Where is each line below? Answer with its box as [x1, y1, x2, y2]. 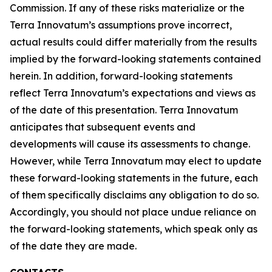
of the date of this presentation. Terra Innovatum [10, 104, 238, 116]
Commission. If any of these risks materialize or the [10, 2, 245, 14]
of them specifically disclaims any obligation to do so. [10, 189, 259, 201]
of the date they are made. [10, 240, 137, 252]
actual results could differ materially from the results [10, 36, 257, 48]
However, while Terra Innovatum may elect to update [10, 155, 262, 167]
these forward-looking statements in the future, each [10, 172, 258, 184]
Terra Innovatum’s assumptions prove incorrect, [10, 19, 232, 31]
